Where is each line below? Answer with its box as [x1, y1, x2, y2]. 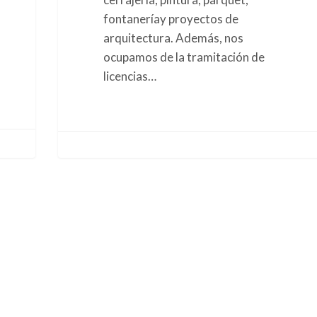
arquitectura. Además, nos [103, 30, 243, 45]
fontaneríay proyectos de [103, 11, 238, 26]
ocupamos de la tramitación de [103, 49, 265, 64]
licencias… [103, 68, 156, 83]
